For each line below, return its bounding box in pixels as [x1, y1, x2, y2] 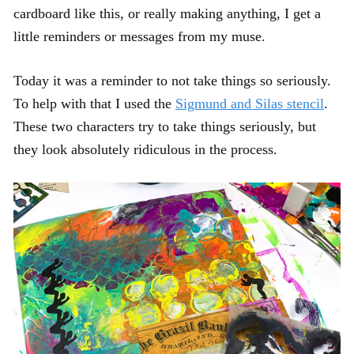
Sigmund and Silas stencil [175, 95, 324, 111]
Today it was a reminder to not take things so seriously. [13, 72, 331, 88]
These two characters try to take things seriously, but [13, 118, 316, 134]
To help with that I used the [13, 95, 175, 111]
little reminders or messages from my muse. [13, 28, 265, 44]
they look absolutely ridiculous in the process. [13, 141, 277, 157]
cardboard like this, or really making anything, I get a [13, 5, 321, 21]
